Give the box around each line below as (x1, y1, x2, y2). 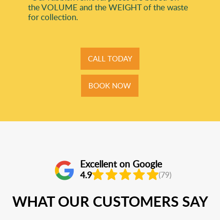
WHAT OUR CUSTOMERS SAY (12, 191, 208, 211)
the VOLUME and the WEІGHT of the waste (27, 1, 188, 13)
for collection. (27, 11, 78, 23)
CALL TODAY (87, 53, 132, 63)
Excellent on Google (80, 157, 162, 171)
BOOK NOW (88, 80, 132, 90)
